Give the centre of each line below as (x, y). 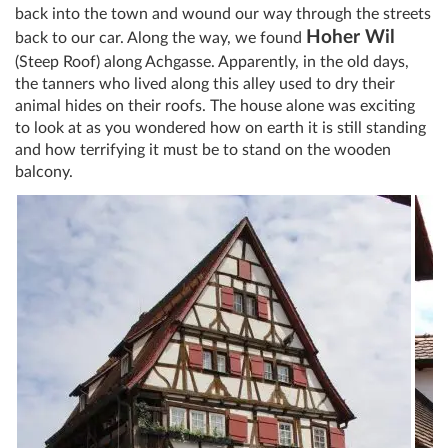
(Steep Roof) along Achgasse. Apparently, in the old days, (212, 62)
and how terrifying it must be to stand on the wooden (203, 150)
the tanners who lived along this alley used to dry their (205, 84)
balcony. (44, 172)
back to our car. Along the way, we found (160, 38)
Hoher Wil (350, 38)
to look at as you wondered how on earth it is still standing (220, 128)
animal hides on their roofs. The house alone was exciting (215, 106)
